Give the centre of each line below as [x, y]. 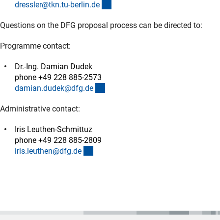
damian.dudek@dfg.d [52, 88]
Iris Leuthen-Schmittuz [54, 129]
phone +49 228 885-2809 [58, 140]
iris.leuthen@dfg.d [46, 151]
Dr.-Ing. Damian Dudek [54, 66]
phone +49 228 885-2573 [58, 77]
